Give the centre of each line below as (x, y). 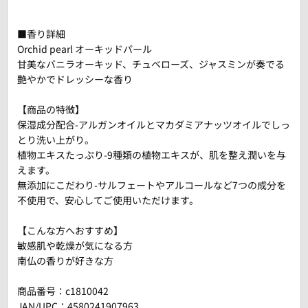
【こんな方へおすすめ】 (70, 230)
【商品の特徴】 (51, 109)
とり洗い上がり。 (56, 140)
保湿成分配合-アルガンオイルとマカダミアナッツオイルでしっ (154, 124)
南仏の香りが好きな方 (65, 261)
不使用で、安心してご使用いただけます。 (108, 200)
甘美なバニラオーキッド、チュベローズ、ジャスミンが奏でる (151, 64)
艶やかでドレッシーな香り (75, 79)
